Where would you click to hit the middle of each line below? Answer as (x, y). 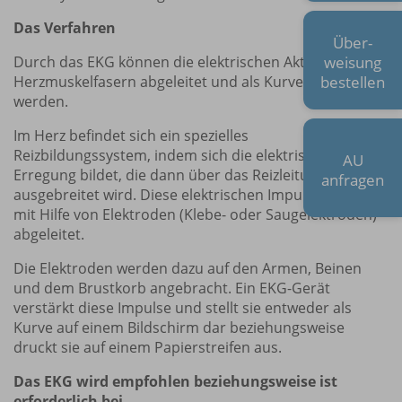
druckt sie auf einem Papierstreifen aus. (148, 348)
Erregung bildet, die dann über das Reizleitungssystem (197, 175)
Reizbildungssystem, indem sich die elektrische (171, 156)
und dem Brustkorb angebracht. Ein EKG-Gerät (172, 288)
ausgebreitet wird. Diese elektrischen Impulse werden (195, 195)
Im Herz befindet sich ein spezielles (131, 136)
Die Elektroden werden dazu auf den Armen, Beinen (188, 269)
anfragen (353, 179)
